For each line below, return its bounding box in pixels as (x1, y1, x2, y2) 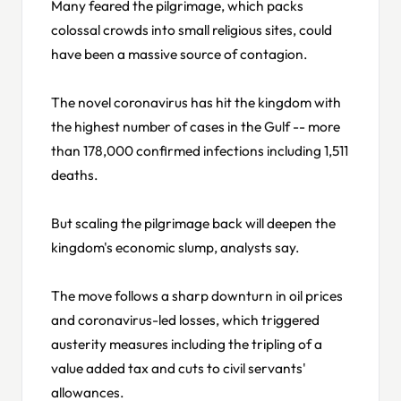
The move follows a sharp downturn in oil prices (51, 286, 343, 304)
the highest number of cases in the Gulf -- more (51, 116, 340, 135)
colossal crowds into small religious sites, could (51, 20, 332, 38)
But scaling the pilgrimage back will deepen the (51, 213, 336, 232)
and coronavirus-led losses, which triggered (51, 310, 320, 328)
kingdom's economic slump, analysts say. (51, 237, 300, 256)
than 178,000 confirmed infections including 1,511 (51, 141, 348, 159)
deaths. (51, 165, 98, 183)
